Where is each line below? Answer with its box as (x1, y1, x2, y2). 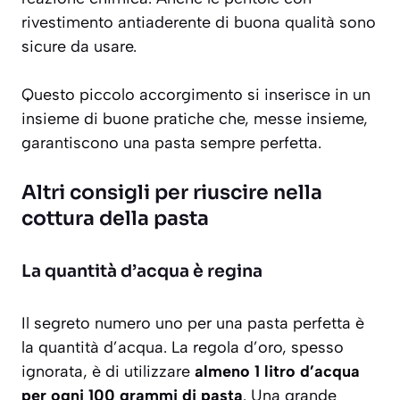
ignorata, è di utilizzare (21, 362, 195, 382)
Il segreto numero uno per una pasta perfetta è (21, 313, 364, 334)
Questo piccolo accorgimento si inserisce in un (21, 85, 371, 105)
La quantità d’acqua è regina (21, 261, 262, 283)
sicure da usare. (21, 37, 137, 57)
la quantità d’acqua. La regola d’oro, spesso (21, 337, 344, 358)
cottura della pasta (21, 206, 209, 231)
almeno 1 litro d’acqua (195, 362, 360, 382)
